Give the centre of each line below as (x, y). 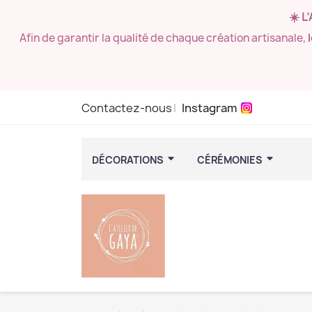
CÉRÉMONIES (231, 159)
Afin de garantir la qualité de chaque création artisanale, (164, 38)
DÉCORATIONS (129, 159)
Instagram (209, 108)
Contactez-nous (127, 108)
